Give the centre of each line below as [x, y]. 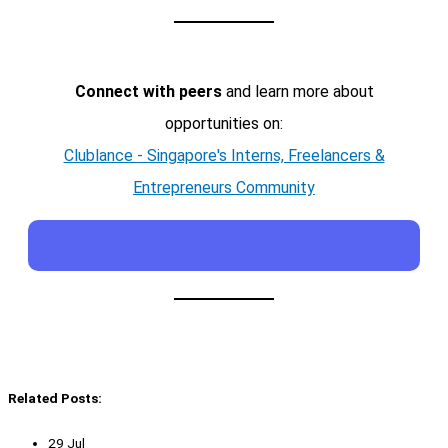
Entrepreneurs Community [224, 187]
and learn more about [297, 91]
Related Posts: [55, 397]
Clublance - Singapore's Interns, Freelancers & [224, 155]
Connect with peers [148, 91]
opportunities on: [224, 123]
